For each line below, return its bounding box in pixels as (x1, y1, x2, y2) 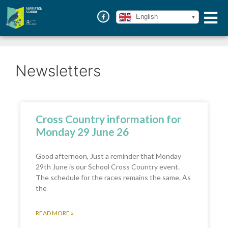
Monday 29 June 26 (36, 125, 129, 138)
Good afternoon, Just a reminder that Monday (36, 152, 181, 160)
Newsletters (15, 62, 101, 80)
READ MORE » (36, 209, 74, 217)
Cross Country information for (36, 112, 181, 125)
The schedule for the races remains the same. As (36, 173, 191, 182)
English (134, 12, 158, 20)
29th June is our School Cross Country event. (36, 162, 180, 171)
